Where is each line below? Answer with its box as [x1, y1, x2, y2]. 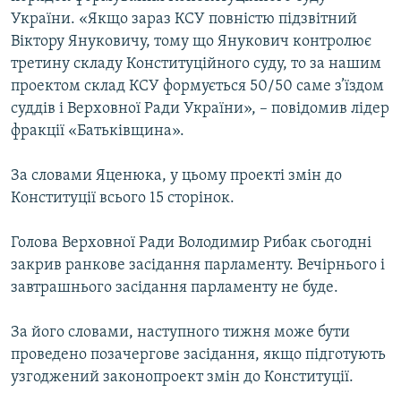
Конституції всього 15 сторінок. [11, 190, 235, 208]
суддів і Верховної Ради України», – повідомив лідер [11, 100, 389, 118]
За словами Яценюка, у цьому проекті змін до [11, 167, 342, 185]
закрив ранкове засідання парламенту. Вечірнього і [11, 257, 385, 275]
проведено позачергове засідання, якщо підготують [11, 346, 386, 364]
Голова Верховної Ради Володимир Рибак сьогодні [11, 235, 371, 252]
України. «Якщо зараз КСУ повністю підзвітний [11, 11, 357, 29]
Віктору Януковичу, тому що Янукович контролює [11, 33, 371, 51]
